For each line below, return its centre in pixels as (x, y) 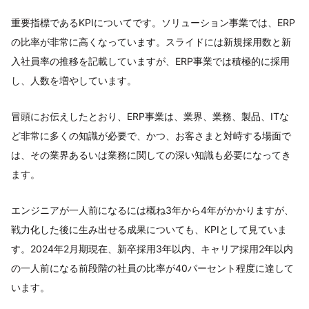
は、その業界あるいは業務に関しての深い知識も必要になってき (151, 155)
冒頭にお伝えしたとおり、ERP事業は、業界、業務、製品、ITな (150, 116)
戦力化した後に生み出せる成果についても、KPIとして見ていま (149, 229)
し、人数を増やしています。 (74, 80)
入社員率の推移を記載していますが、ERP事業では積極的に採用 (150, 61)
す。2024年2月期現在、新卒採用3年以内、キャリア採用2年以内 (152, 249)
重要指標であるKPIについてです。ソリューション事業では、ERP (153, 22)
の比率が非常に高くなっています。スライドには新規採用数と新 (151, 42)
